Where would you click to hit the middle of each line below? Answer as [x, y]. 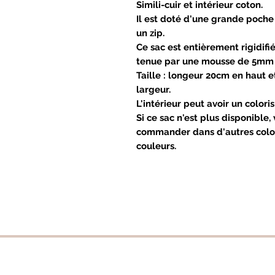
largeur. [153, 90]
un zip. [150, 33]
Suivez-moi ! [187, 265]
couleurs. [156, 146]
